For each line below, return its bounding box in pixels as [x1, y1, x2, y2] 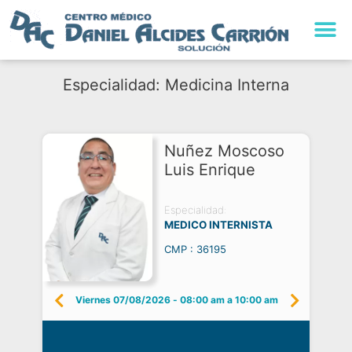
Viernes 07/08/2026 [75, 294, 170, 306]
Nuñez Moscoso [164, 141, 284, 160]
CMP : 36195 [164, 243, 226, 255]
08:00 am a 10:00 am [180, 294, 278, 306]
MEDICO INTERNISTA [164, 218, 273, 231]
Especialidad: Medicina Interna [63, 75, 289, 94]
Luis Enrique [164, 160, 255, 179]
